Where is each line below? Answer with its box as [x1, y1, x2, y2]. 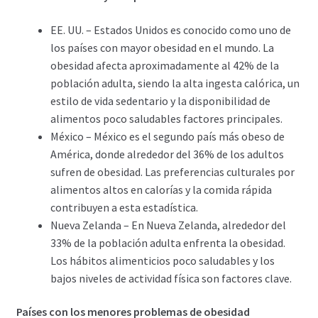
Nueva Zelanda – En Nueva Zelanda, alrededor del [50, 217, 286, 232]
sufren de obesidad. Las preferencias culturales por [50, 164, 295, 179]
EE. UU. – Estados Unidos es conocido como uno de [50, 22, 291, 37]
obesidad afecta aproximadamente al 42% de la [50, 57, 279, 72]
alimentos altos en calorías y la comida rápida [50, 182, 272, 197]
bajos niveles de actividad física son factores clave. [50, 270, 292, 285]
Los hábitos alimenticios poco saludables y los [50, 253, 275, 268]
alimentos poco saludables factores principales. [50, 111, 283, 126]
